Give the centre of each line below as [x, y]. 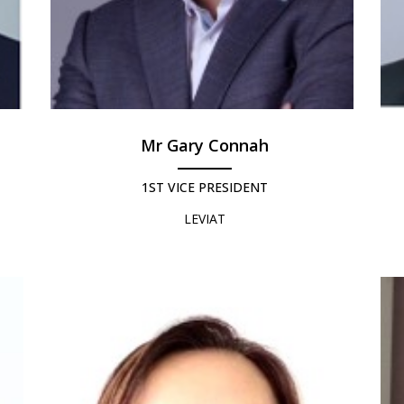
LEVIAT [205, 219]
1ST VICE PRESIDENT [205, 188]
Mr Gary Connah [205, 146]
